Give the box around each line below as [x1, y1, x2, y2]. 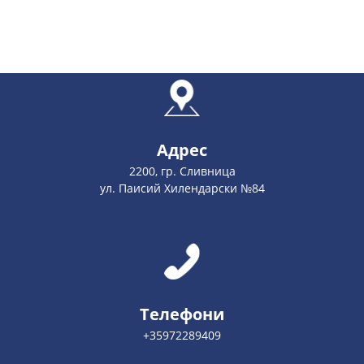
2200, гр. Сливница [128, 163, 236, 179]
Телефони [140, 303, 224, 325]
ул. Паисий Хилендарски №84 [99, 180, 265, 196]
